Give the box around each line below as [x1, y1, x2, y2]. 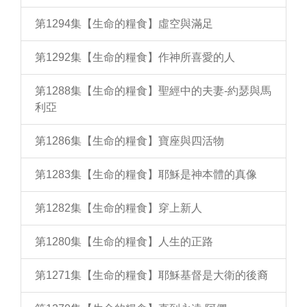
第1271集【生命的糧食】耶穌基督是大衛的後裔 [35, 269, 268, 281]
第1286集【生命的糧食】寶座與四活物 [35, 135, 224, 147]
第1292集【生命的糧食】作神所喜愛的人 [35, 51, 235, 63]
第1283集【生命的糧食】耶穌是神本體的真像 [35, 169, 257, 180]
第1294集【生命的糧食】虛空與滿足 [35, 18, 213, 29]
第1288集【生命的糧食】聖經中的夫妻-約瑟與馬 [35, 85, 271, 97]
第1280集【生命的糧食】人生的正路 [35, 236, 213, 247]
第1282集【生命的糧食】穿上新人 [35, 202, 202, 214]
